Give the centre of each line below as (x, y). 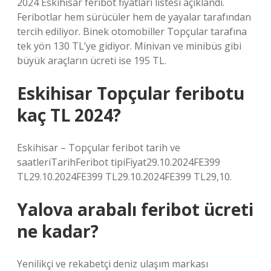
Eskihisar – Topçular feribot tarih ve (99, 148)
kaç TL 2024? (69, 115)
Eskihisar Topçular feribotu (131, 93)
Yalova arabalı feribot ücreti (135, 209)
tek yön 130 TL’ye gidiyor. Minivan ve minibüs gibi (129, 46)
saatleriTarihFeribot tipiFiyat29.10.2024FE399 (119, 162)
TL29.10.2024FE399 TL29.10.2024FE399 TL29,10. (124, 177)
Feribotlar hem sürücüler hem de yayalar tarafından (134, 17)
